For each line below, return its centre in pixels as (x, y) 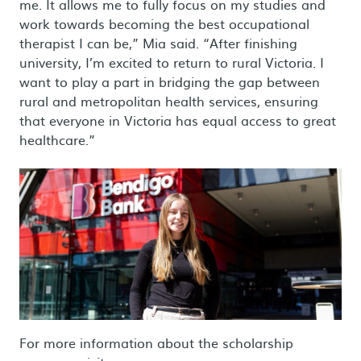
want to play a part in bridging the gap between (170, 81)
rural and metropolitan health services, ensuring (169, 101)
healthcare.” (57, 139)
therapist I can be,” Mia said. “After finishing (158, 43)
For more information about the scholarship (156, 342)
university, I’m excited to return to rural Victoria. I (172, 62)
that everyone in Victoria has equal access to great (178, 120)
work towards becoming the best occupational (164, 23)
